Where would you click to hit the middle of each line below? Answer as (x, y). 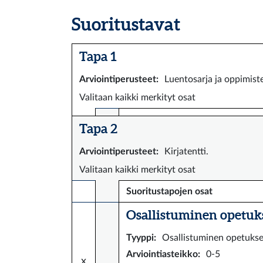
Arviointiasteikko (162, 254)
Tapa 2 (98, 128)
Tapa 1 (98, 56)
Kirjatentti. (186, 151)
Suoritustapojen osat (169, 191)
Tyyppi (140, 238)
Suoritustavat (126, 24)
